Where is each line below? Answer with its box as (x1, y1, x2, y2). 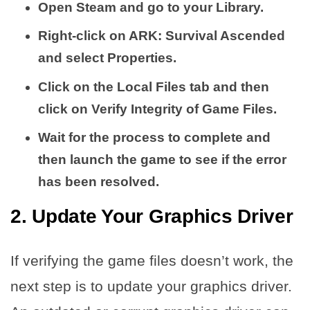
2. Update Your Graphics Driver (10, 206, 293, 228)
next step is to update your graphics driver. (10, 278, 292, 295)
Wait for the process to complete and (38, 130, 271, 145)
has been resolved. (38, 174, 159, 190)
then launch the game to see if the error (38, 152, 286, 167)
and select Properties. (38, 51, 176, 66)
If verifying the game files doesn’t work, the (10, 253, 293, 269)
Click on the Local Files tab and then (38, 79, 269, 94)
